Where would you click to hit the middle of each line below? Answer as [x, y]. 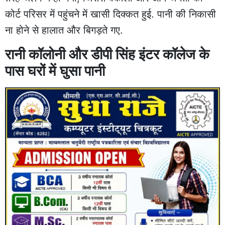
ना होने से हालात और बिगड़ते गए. [64, 30]
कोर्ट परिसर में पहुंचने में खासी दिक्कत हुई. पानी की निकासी [110, 14]
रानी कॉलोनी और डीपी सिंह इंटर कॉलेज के [107, 54]
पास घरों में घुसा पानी [55, 71]
